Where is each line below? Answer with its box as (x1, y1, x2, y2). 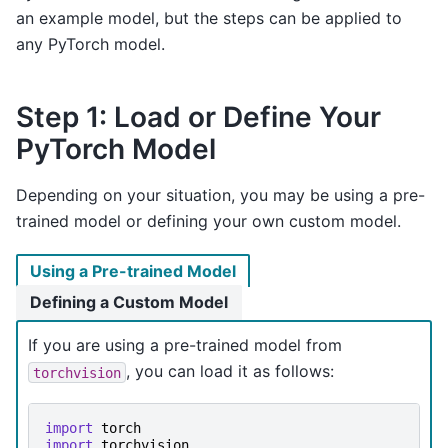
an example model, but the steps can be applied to (16, 8, 402, 29)
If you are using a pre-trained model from (28, 335, 342, 356)
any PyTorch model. (16, 34, 165, 55)
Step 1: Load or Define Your (16, 100, 381, 135)
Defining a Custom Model (30, 292, 228, 313)
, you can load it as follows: (126, 361, 334, 382)
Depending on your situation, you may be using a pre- (16, 185, 425, 206)
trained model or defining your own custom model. (16, 211, 401, 232)
